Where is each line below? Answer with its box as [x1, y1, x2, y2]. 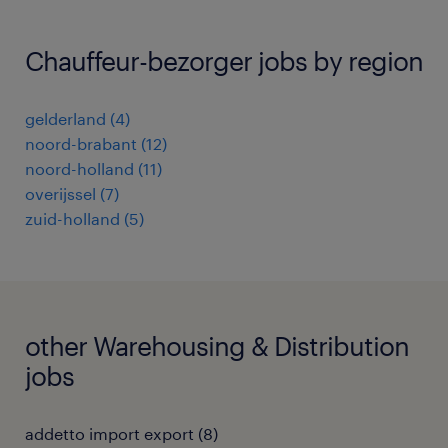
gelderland [25, 109, 106, 128]
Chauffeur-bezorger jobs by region [25, 45, 423, 76]
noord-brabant [25, 134, 137, 153]
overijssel [25, 184, 96, 203]
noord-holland [25, 159, 134, 178]
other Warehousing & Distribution [25, 330, 409, 361]
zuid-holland [25, 209, 120, 228]
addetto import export [25, 424, 194, 443]
